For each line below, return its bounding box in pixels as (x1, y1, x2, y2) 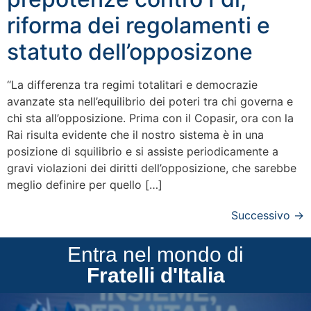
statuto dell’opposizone (7, 37, 253, 65)
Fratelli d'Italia (86, 263, 225, 287)
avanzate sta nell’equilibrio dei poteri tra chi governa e (7, 94, 293, 108)
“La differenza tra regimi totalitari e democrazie (7, 77, 258, 92)
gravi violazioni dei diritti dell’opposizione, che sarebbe (7, 160, 296, 175)
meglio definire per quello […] (7, 177, 162, 192)
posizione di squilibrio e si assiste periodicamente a (7, 144, 278, 158)
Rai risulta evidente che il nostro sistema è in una (7, 127, 264, 142)
